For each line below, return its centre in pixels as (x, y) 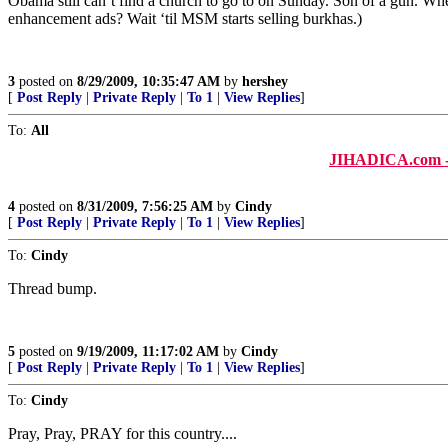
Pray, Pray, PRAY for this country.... (122, 433)
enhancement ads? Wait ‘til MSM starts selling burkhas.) (185, 18)
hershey (265, 81)
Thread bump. (52, 288)
